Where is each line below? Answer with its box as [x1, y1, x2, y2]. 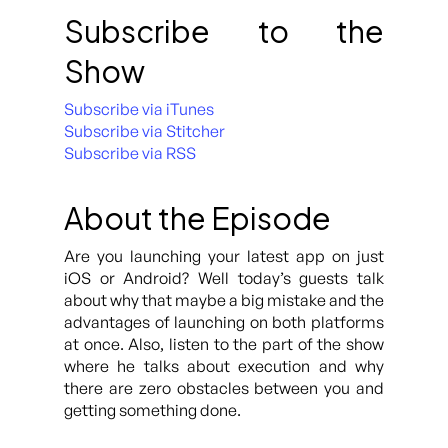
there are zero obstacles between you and [64, 378, 384, 398]
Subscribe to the [64, 12, 384, 50]
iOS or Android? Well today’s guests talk [64, 268, 384, 288]
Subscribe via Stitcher [64, 121, 225, 141]
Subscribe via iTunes [64, 99, 214, 119]
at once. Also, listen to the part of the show [64, 334, 384, 354]
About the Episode [64, 199, 331, 237]
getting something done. [64, 400, 241, 420]
